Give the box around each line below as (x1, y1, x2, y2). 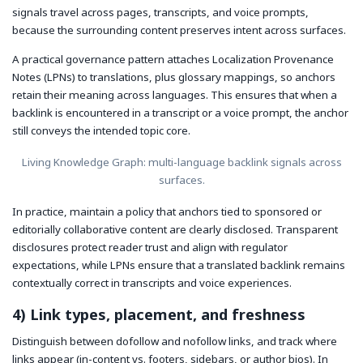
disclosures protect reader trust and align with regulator (12, 239, 288, 254)
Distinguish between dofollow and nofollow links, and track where (12, 334, 337, 349)
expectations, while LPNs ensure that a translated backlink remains (12, 257, 345, 272)
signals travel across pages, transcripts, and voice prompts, (12, 5, 309, 20)
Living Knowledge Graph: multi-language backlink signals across (21, 155, 342, 170)
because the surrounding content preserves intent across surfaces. (12, 23, 346, 38)
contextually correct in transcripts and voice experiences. (12, 275, 292, 290)
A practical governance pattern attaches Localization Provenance (12, 52, 334, 67)
